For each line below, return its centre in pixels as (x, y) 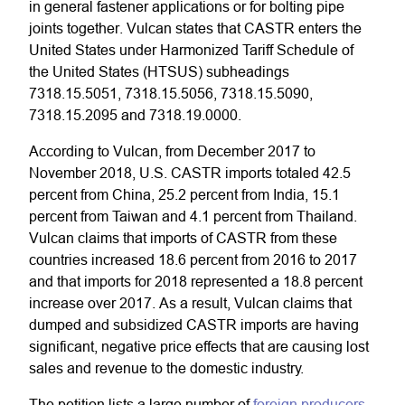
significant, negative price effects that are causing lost (199, 346)
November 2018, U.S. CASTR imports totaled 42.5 (190, 173)
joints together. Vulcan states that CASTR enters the (195, 28)
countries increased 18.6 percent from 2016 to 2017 (193, 259)
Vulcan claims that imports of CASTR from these (183, 238)
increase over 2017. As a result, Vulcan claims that (190, 303)
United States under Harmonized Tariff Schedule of (191, 50)
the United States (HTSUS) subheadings (159, 71)
